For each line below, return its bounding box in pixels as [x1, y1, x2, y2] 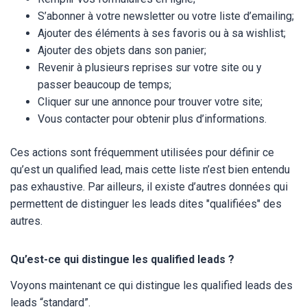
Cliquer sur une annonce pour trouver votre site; [38, 95, 262, 108]
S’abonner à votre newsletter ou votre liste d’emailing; [38, 10, 294, 23]
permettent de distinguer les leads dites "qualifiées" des [10, 197, 282, 210]
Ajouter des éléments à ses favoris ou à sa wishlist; [38, 27, 286, 40]
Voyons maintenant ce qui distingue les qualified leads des [10, 279, 293, 292]
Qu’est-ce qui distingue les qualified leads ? [10, 253, 234, 266]
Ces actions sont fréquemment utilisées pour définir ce [10, 146, 274, 159]
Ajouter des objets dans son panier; [38, 44, 209, 57]
